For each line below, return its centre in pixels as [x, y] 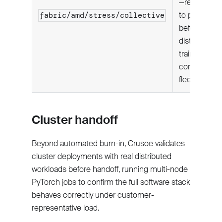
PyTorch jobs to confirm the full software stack [111, 182]
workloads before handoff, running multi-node [110, 169]
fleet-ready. [198, 80]
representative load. [65, 208]
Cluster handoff [75, 120]
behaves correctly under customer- [93, 195]
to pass [192, 15]
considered [198, 67]
